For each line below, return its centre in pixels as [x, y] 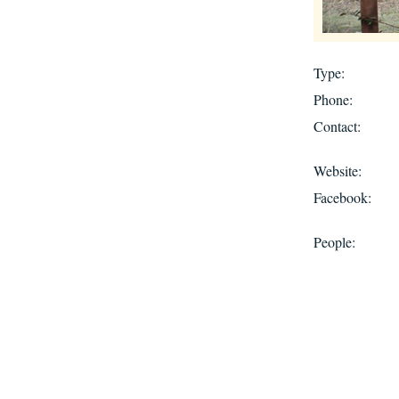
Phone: [333, 99]
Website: [338, 170]
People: [334, 241]
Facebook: [342, 197]
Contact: [337, 126]
